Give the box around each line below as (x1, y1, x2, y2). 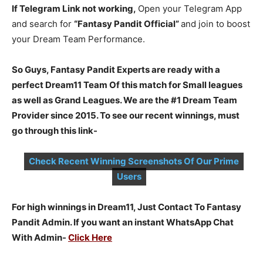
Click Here (68, 231, 112, 243)
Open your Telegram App (138, 2, 242, 14)
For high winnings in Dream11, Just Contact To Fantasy (12, 201, 241, 213)
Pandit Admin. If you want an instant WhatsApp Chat (12, 216, 234, 228)
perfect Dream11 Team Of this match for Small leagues (12, 79, 242, 90)
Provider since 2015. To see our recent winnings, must (12, 109, 240, 121)
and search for (12, 18, 74, 29)
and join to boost (181, 18, 250, 29)
